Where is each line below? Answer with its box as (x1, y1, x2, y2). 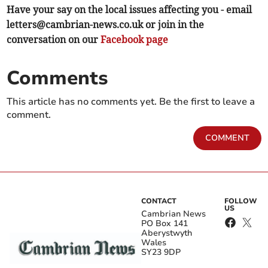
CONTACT (141, 196, 176, 206)
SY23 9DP (141, 246, 181, 258)
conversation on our (7, 33, 101, 46)
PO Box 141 (141, 218, 188, 230)
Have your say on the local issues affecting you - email (7, 4, 252, 16)
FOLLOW (224, 196, 258, 206)
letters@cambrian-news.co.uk (7, 19, 144, 31)
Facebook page (100, 33, 169, 46)
